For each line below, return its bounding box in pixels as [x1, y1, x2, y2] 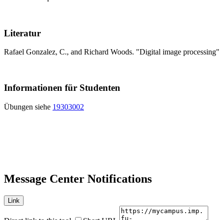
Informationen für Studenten [4, 82, 120, 93]
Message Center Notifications [4, 172, 152, 186]
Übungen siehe [4, 102, 53, 111]
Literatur [4, 27, 41, 38]
